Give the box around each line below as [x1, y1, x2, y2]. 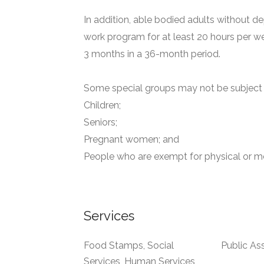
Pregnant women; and [84, 134, 179, 146]
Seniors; [84, 117, 117, 128]
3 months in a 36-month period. [84, 48, 220, 60]
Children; [84, 100, 121, 111]
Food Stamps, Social [84, 240, 174, 252]
